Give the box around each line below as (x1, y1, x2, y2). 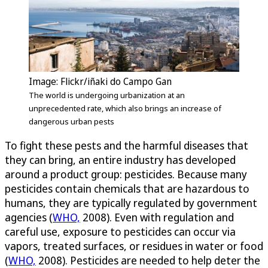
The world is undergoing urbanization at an (29, 90, 185, 101)
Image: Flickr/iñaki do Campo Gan (29, 75, 172, 89)
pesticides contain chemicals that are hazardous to (5, 181, 249, 196)
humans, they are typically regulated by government (5, 196, 257, 211)
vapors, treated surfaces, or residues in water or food (5, 239, 263, 254)
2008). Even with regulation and (80, 210, 234, 225)
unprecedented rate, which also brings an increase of (29, 103, 221, 114)
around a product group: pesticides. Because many (5, 167, 247, 182)
